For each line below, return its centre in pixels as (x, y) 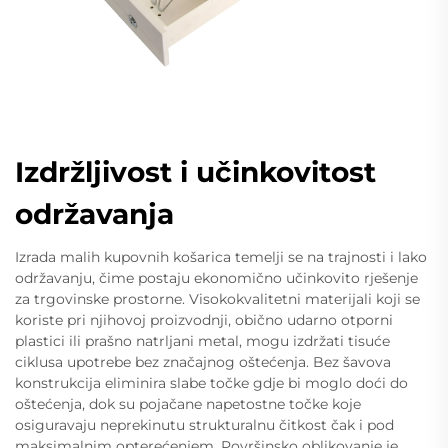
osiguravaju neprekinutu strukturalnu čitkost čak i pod (204, 424)
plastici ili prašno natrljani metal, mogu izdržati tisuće (202, 340)
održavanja (94, 213)
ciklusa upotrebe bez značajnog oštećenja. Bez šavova (203, 361)
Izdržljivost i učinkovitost (195, 171)
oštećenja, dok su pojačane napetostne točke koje (188, 403)
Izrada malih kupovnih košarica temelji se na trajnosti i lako (221, 256)
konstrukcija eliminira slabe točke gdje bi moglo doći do (211, 382)
